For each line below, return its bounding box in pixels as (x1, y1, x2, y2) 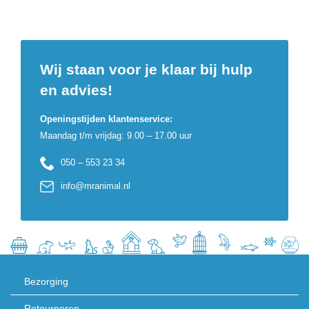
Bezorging (24, 276, 68, 288)
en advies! (40, 82, 112, 98)
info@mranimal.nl (61, 181, 130, 191)
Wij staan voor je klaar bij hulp (40, 61, 252, 77)
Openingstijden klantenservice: (40, 114, 172, 124)
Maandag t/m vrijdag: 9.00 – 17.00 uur (40, 130, 192, 141)
